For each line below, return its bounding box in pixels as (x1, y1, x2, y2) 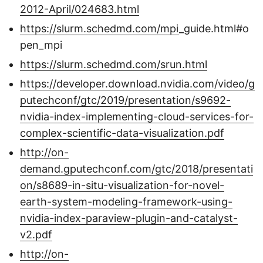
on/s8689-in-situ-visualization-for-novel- (20, 179, 224, 192)
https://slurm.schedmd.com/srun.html (20, 58, 207, 71)
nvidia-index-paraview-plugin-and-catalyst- (20, 212, 238, 225)
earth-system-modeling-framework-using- (20, 195, 232, 208)
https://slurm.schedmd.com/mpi (20, 22, 179, 35)
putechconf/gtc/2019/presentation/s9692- (20, 94, 231, 107)
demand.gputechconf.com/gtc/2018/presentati (20, 163, 253, 176)
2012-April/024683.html (20, 3, 139, 16)
